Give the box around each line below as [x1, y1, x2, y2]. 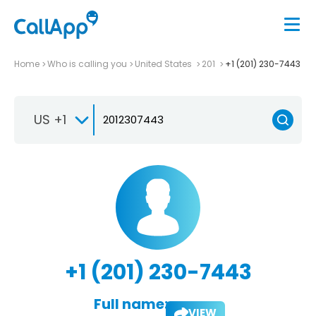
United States [135, 57, 194, 70]
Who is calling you [47, 57, 127, 70]
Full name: [93, 293, 168, 314]
